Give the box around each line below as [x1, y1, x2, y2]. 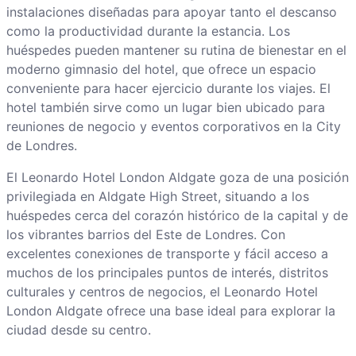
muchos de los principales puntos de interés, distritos [6, 265, 328, 281]
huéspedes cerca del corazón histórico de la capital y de [6, 207, 348, 224]
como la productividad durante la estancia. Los [6, 23, 290, 40]
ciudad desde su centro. [6, 322, 151, 339]
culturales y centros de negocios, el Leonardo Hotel [6, 284, 318, 300]
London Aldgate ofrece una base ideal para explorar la [6, 303, 335, 319]
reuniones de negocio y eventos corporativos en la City [6, 118, 341, 135]
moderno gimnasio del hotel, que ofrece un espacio [6, 61, 316, 78]
